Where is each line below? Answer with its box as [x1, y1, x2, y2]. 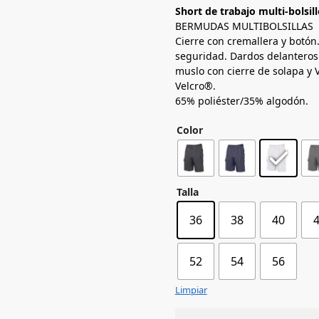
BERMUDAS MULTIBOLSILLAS [174, 19, 313, 33]
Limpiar [174, 283, 207, 296]
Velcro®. [174, 78, 216, 93]
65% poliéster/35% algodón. [174, 93, 308, 108]
